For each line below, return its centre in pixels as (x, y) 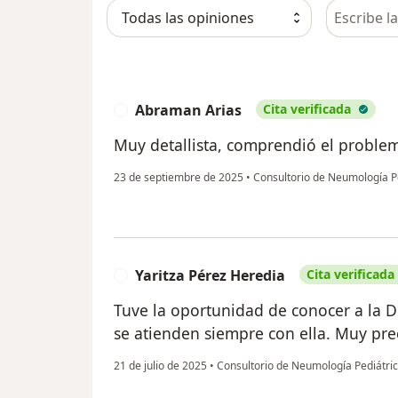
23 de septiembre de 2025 (179, 177)
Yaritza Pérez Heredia (210, 275)
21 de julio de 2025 (160, 365)
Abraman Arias (188, 110)
